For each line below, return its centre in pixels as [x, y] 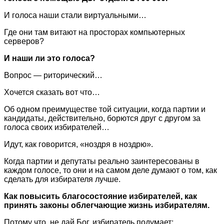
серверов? [24, 41]
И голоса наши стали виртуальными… [75, 15]
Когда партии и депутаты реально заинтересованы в [102, 161]
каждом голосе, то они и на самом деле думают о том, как [110, 170]
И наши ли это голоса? [49, 58]
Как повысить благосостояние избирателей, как [100, 196]
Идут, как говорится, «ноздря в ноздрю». [78, 144]
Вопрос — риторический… [53, 75]
